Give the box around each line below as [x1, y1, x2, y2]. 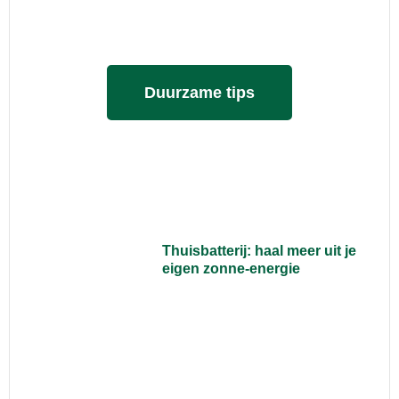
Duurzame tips [144, 84, 255, 102]
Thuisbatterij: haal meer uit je [162, 243, 357, 259]
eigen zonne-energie [162, 261, 301, 277]
